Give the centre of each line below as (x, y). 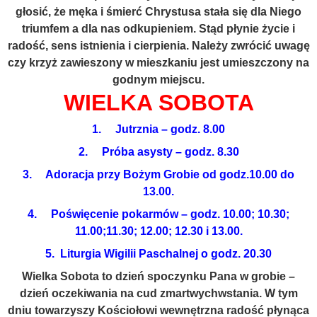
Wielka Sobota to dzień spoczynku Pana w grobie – (158, 276)
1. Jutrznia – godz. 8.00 (158, 129)
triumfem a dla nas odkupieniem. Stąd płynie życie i (158, 29)
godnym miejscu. (158, 80)
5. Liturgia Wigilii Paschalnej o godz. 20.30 (158, 254)
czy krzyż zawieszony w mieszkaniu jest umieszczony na (158, 63)
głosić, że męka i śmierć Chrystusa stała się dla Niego (158, 12)
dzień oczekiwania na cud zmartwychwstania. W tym (158, 293)
